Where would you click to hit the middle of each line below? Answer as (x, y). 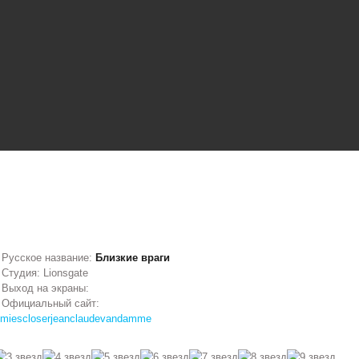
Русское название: (49, 258)
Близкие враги (133, 258)
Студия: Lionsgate (45, 273)
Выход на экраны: (46, 288)
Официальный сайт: (51, 303)
